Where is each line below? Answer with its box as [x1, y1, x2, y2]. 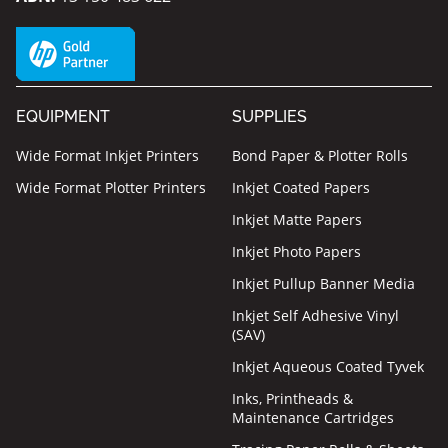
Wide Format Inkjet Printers [16, 145, 199, 165]
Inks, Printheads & [232, 388, 354, 408]
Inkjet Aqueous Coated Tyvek [232, 356, 425, 376]
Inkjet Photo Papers [232, 241, 362, 261]
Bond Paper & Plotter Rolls [232, 145, 409, 165]
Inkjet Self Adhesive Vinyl [232, 305, 400, 325]
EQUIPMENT [16, 106, 110, 126]
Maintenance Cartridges [232, 407, 395, 427]
